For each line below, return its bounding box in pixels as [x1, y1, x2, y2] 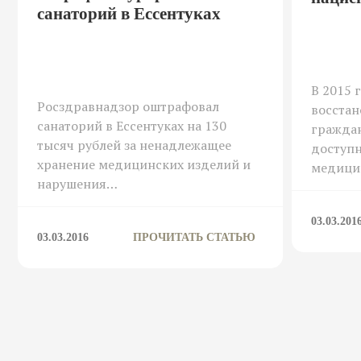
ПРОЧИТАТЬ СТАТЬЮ [133, 230, 256, 243]
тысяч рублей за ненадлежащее [37, 135, 231, 154]
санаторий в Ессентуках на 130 [37, 116, 226, 135]
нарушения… [37, 174, 118, 193]
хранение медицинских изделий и [37, 155, 251, 173]
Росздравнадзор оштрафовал [37, 97, 219, 115]
